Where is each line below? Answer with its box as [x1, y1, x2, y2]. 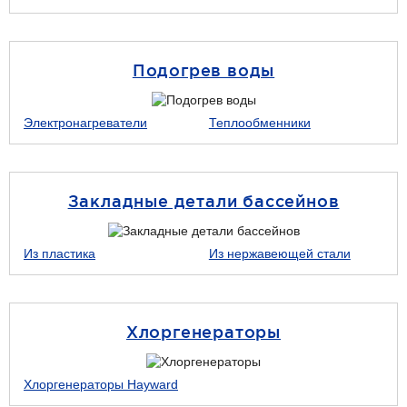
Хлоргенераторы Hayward [24, 377, 178, 392]
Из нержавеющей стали [208, 246, 351, 261]
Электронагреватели [24, 115, 147, 130]
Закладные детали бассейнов [67, 192, 340, 210]
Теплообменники [208, 115, 311, 130]
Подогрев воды [132, 61, 275, 79]
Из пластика [24, 246, 95, 261]
